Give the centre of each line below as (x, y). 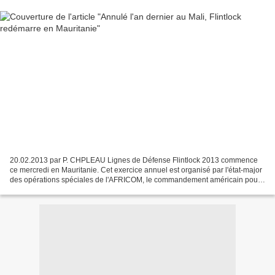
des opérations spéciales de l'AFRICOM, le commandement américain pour (135, 180)
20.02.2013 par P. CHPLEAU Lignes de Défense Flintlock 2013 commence (134, 161)
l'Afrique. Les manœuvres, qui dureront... (77, 190)
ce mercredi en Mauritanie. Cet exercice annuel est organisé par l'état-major (136, 170)
